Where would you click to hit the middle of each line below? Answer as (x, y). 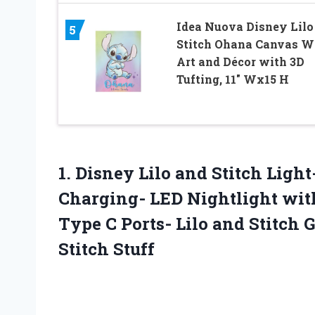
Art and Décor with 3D (240, 62)
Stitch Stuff (107, 249)
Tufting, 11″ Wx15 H (232, 79)
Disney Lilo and (141, 173)
